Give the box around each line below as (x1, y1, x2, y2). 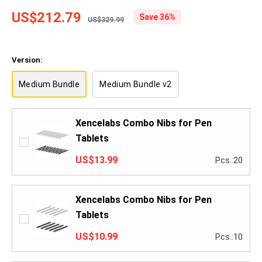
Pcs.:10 (215, 232, 243, 242)
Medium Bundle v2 (99, 80, 172, 89)
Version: (12, 56, 43, 65)
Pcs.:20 (215, 156, 243, 166)
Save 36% (139, 12, 175, 22)
